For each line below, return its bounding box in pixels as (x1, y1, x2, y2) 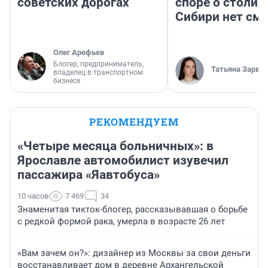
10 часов (17, 191, 48, 201)
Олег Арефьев (53, 48, 104, 57)
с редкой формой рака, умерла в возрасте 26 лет (17, 216, 225, 227)
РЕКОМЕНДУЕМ (89, 115, 179, 129)
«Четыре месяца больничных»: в (17, 139, 214, 154)
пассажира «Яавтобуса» (17, 167, 160, 182)
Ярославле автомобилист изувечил (17, 153, 229, 168)
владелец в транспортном (53, 68, 143, 77)
